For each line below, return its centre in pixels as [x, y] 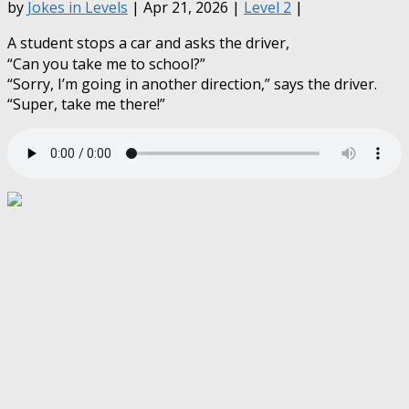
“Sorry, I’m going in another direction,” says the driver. [192, 84]
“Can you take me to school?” [106, 63]
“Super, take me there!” [86, 104]
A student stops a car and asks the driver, [148, 42]
